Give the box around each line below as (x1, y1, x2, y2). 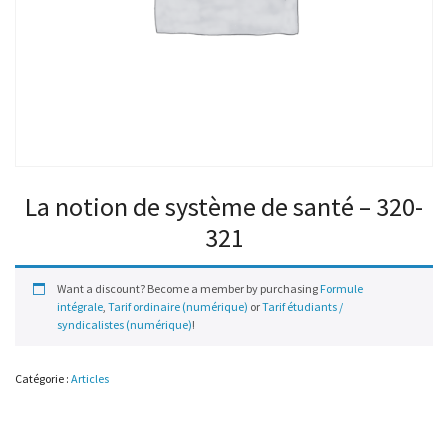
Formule (320, 281, 363, 297)
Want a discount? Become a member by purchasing (57, 281, 320, 297)
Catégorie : (15, 371, 71, 387)
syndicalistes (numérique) (57, 317, 192, 333)
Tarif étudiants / (262, 299, 343, 315)
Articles (71, 371, 109, 387)
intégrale (57, 299, 103, 315)
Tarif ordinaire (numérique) (108, 299, 248, 315)
